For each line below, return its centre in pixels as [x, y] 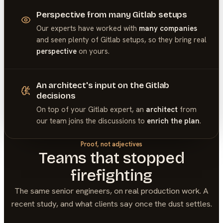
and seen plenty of [68, 40]
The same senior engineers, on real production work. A [111, 190]
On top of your [62, 110]
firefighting [111, 175]
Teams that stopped [111, 158]
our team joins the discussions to [90, 121]
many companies [168, 29]
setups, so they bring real [163, 40]
